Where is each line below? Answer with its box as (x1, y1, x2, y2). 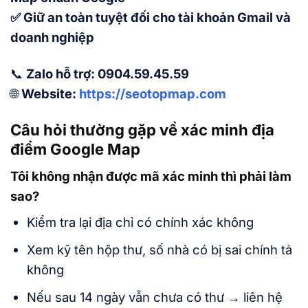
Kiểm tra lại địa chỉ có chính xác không (26, 214, 254, 230)
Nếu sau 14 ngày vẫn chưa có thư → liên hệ (26, 289, 283, 305)
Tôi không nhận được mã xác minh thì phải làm (10, 168, 291, 184)
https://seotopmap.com (79, 86, 226, 102)
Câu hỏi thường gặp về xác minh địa (10, 121, 274, 140)
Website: (21, 86, 79, 102)
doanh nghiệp (10, 30, 94, 45)
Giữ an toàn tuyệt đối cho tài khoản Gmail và (23, 10, 291, 25)
